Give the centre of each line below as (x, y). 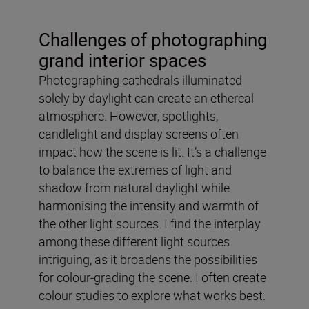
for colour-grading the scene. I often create (152, 277)
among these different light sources (134, 241)
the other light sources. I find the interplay (150, 223)
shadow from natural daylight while (134, 187)
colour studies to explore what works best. (152, 295)
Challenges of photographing (153, 39)
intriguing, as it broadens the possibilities (148, 259)
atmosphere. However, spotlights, (128, 116)
